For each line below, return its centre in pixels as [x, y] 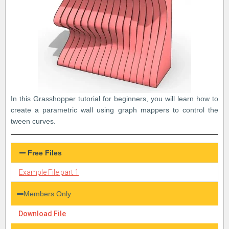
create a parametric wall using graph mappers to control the [114, 110]
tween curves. [33, 121]
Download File [42, 214]
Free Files [44, 153]
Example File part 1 [49, 173]
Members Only [48, 194]
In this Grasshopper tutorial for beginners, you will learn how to [114, 99]
